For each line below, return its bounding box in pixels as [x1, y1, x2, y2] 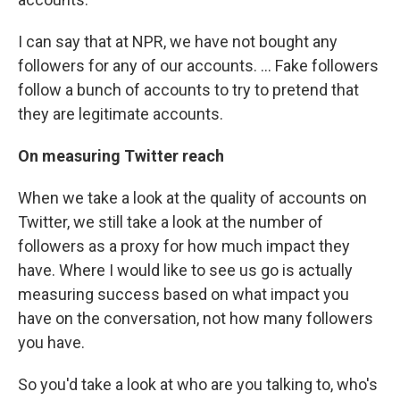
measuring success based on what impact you [18, 285, 349, 304]
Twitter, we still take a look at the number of [18, 212, 323, 231]
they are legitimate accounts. [18, 104, 223, 123]
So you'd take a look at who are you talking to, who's [18, 375, 378, 394]
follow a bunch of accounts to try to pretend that [18, 80, 359, 99]
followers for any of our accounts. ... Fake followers [18, 56, 379, 75]
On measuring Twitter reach [18, 146, 224, 165]
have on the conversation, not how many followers [18, 309, 373, 328]
